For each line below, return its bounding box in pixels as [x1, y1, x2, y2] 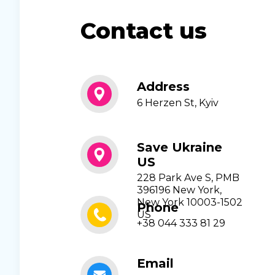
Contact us [80, 17, 207, 45]
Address [137, 79, 190, 95]
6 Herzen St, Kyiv [137, 96, 219, 109]
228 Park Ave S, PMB [137, 172, 239, 184]
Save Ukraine [137, 139, 222, 155]
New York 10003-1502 [137, 196, 242, 209]
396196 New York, [137, 184, 222, 196]
